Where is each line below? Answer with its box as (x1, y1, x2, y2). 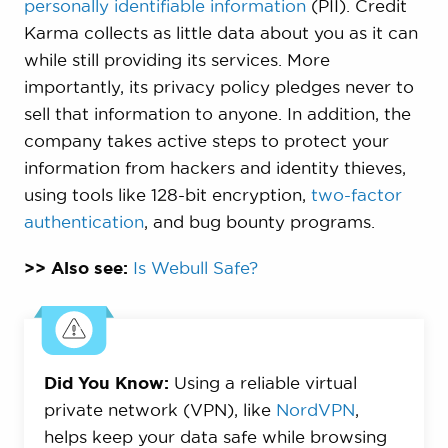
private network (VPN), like (43, 400, 276, 420)
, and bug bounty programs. (143, 212, 375, 232)
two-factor (310, 185, 402, 205)
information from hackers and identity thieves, (23, 158, 406, 178)
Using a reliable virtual (168, 373, 357, 393)
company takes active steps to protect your (23, 131, 389, 151)
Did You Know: (43, 373, 169, 393)
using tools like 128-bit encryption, (23, 185, 311, 205)
